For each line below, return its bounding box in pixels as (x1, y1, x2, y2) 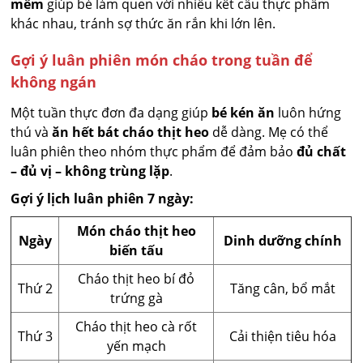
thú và (11, 123, 53, 142)
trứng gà (109, 289, 163, 308)
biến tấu (109, 241, 164, 260)
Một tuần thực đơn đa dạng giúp (11, 104, 212, 122)
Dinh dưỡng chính (223, 232, 342, 250)
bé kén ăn (211, 104, 275, 122)
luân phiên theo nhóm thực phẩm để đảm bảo (11, 143, 297, 161)
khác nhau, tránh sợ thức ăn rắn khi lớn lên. (11, 15, 276, 33)
